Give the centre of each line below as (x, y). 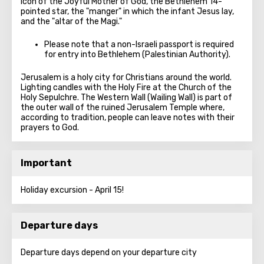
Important (46, 163)
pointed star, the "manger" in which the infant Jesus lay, (127, 11)
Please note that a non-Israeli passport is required (139, 44)
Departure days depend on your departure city (109, 253)
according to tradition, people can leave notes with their (128, 118)
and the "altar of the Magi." (71, 22)
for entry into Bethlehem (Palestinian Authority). (137, 55)
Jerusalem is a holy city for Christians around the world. (126, 77)
